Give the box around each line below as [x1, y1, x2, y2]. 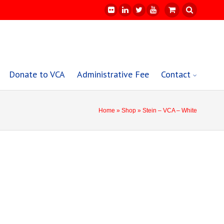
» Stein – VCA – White [136, 106, 197, 114]
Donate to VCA [9, 68, 65, 80]
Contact [161, 68, 191, 80]
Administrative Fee [77, 68, 149, 80]
